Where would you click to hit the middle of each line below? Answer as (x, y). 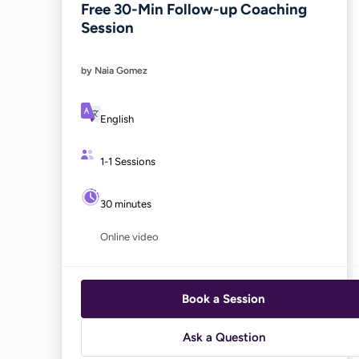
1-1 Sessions (128, 161)
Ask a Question (224, 337)
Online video (129, 236)
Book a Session (224, 298)
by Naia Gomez (114, 70)
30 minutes (126, 204)
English (117, 119)
